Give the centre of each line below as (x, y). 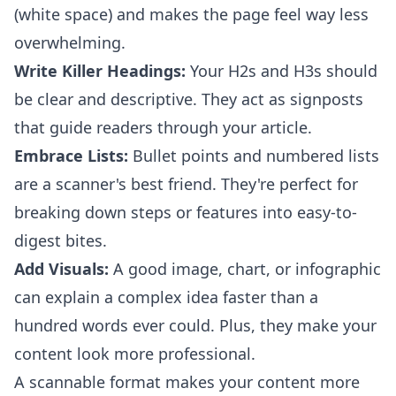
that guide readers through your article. (163, 127)
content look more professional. (135, 354)
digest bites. (61, 240)
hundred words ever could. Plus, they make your (195, 325)
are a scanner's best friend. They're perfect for (186, 184)
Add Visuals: (61, 269)
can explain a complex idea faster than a (166, 297)
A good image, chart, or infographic (245, 269)
